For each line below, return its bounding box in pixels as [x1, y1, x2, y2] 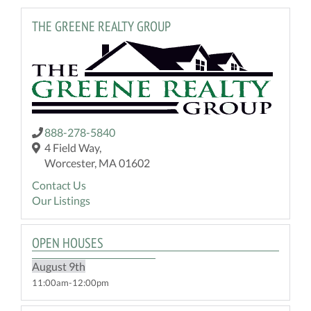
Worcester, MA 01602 [44, 155, 150, 169]
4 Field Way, [44, 140, 101, 154]
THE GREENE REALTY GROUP [32, 17, 171, 35]
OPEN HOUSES [32, 233, 103, 252]
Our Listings [32, 193, 90, 207]
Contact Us [32, 178, 86, 192]
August [32, 259, 67, 273]
